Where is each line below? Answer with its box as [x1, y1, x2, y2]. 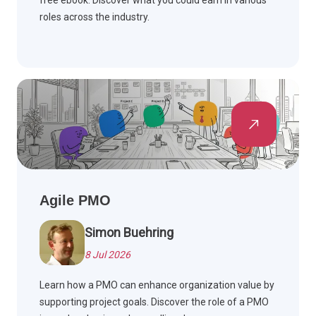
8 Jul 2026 [85, 249, 130, 261]
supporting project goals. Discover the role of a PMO [39, 296, 269, 308]
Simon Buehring [85, 225, 174, 241]
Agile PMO [39, 193, 111, 209]
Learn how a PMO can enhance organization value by [39, 279, 274, 291]
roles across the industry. [39, 11, 150, 23]
